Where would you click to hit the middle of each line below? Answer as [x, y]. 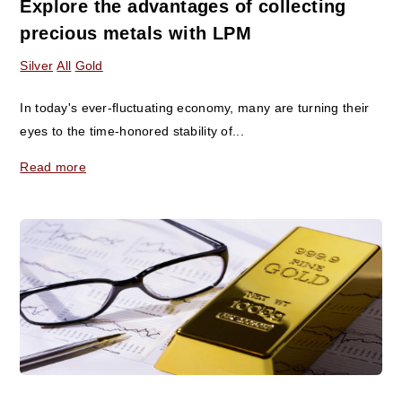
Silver [37, 65]
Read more [53, 167]
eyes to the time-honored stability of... [132, 131]
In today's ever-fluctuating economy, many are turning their [195, 108]
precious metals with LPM [136, 34]
